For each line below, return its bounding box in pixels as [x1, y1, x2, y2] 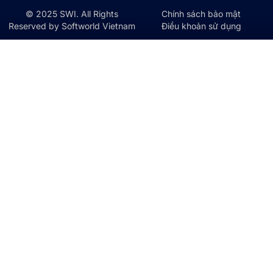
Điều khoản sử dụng [161, 21, 241, 32]
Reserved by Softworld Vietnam [9, 21, 135, 32]
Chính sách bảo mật [161, 9, 241, 19]
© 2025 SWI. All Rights [26, 9, 118, 19]
